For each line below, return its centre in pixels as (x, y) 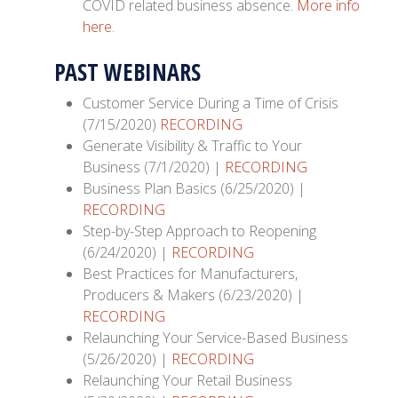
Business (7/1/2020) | (154, 167)
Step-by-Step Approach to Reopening (200, 231)
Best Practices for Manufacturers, (191, 274)
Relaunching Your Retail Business (188, 381)
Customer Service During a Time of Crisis (211, 103)
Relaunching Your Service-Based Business (216, 338)
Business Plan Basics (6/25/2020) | (195, 189)
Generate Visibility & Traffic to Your (193, 146)
